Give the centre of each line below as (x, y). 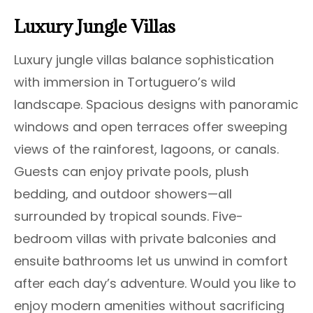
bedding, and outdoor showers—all (123, 194)
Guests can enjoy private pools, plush (131, 172)
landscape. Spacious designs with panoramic (156, 105)
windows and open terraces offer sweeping (151, 127)
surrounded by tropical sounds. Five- (129, 217)
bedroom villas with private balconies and (145, 239)
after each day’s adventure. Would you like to (155, 284)
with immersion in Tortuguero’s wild (125, 82)
